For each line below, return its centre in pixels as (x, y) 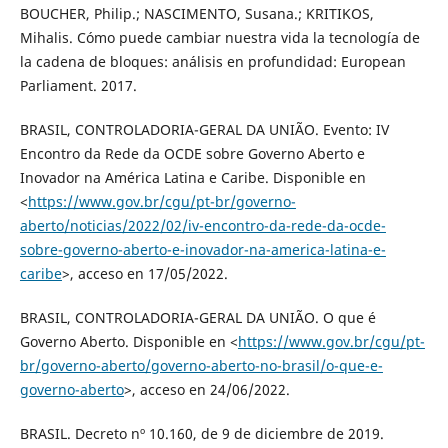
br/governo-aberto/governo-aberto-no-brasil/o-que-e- (201, 366)
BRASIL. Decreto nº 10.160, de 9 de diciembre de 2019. (201, 434)
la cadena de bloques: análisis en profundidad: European (212, 62)
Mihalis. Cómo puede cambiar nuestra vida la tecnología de (219, 38)
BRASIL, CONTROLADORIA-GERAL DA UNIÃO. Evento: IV (204, 130)
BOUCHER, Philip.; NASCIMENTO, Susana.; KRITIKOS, (196, 14)
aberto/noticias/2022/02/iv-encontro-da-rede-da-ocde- (202, 226)
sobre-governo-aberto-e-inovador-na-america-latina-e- (202, 250)
